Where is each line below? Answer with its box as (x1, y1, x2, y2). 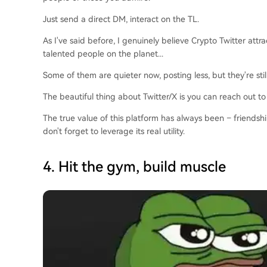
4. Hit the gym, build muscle (43, 158, 226, 175)
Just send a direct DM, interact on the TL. (43, 14, 199, 24)
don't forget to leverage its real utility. (43, 126, 185, 136)
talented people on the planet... (43, 48, 163, 58)
